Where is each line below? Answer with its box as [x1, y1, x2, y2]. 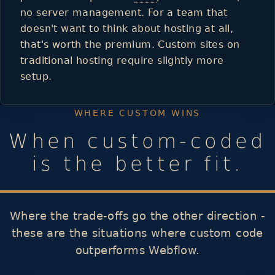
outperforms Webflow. [75, 243, 200, 257]
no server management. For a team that [20, 6, 228, 18]
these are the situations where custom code [12, 226, 263, 239]
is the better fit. [31, 152, 244, 176]
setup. [20, 70, 52, 82]
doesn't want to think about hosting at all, [20, 22, 234, 34]
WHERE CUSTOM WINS [74, 107, 201, 118]
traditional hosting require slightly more [20, 54, 224, 66]
